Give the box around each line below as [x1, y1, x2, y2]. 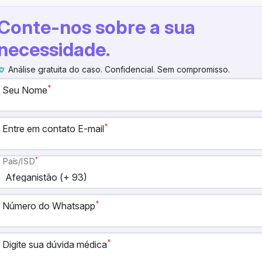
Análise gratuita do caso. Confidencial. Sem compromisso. [6, 64, 230, 74]
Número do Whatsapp [2, 200, 96, 212]
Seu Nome [2, 84, 48, 96]
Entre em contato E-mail [2, 123, 105, 135]
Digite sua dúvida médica [2, 239, 108, 250]
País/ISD [2, 156, 36, 167]
